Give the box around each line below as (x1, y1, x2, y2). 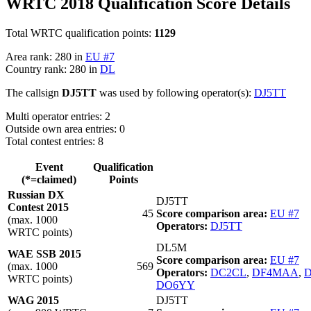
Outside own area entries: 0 (6, 122, 125, 135)
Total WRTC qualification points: (6, 26, 154, 39)
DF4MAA (252, 266, 299, 278)
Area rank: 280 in (6, 50, 85, 62)
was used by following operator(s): (96, 86, 254, 99)
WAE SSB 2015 (8, 247, 81, 260)
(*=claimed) (22, 173, 76, 185)
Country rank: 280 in (6, 62, 100, 75)
